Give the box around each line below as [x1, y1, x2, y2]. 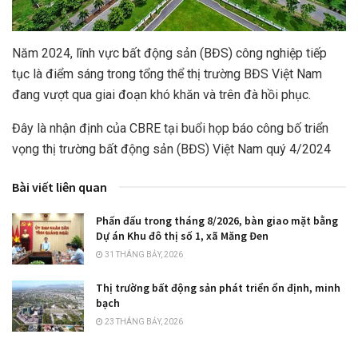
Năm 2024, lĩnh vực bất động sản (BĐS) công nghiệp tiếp [12, 45, 327, 61]
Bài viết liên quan [12, 178, 107, 195]
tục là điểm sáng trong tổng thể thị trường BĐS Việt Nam [12, 66, 322, 82]
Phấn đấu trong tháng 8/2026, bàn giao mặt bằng [96, 213, 338, 228]
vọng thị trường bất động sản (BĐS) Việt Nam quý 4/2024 [12, 141, 331, 157]
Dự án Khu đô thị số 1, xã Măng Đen [96, 228, 268, 243]
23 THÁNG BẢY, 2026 [103, 316, 183, 326]
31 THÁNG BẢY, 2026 [103, 249, 183, 259]
